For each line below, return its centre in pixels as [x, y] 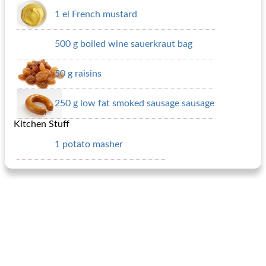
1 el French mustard [96, 14]
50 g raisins [78, 74]
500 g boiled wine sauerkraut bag [123, 44]
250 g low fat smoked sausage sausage [134, 103]
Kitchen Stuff [42, 124]
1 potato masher [89, 144]
